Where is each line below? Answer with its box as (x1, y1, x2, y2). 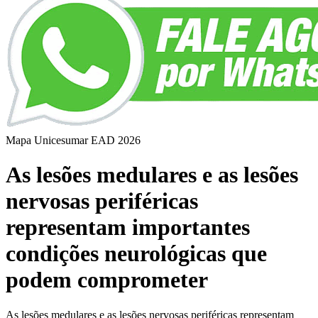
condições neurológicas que (6, 241, 267, 267)
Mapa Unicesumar (6, 134, 88, 146)
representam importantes (6, 214, 250, 241)
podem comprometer (6, 267, 208, 293)
